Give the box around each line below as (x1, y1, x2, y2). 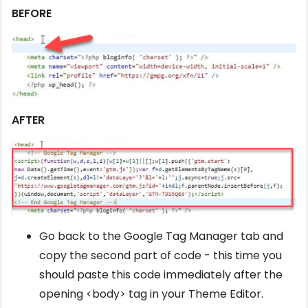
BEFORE (12, 5, 52, 21)
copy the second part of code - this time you (39, 247, 282, 264)
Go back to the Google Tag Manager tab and (39, 228, 283, 245)
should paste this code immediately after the (39, 267, 283, 283)
